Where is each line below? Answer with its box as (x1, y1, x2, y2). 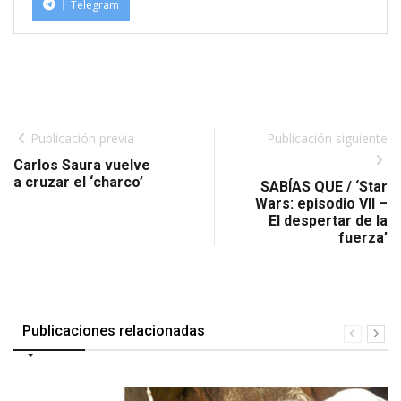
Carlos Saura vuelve (13, 157, 150, 175)
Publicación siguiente (267, 130, 388, 148)
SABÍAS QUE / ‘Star (260, 178, 388, 196)
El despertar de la (269, 212, 388, 230)
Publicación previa (30, 130, 134, 148)
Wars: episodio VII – (255, 195, 388, 213)
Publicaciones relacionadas (22, 322, 205, 340)
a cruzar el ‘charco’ (13, 174, 143, 192)
